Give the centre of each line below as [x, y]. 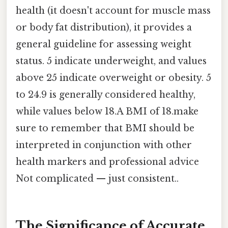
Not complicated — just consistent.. [97, 178]
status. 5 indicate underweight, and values [111, 61]
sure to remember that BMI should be [105, 128]
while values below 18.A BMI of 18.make [107, 111]
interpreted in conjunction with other [104, 145]
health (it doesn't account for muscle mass [113, 10]
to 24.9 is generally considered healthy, [106, 94]
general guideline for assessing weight [104, 44]
